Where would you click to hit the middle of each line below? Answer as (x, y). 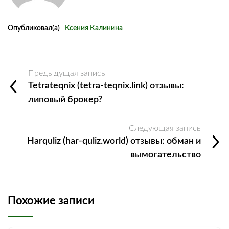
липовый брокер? (65, 99)
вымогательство (166, 155)
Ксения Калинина (94, 28)
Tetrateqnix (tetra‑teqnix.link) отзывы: (106, 86)
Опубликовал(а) (34, 28)
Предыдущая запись (67, 73)
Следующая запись (165, 128)
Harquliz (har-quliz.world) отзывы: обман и (114, 141)
